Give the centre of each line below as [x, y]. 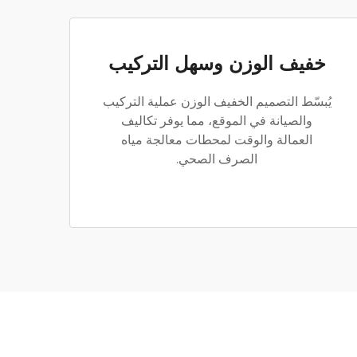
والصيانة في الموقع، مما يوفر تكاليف [217, 121]
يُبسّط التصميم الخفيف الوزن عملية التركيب [217, 102]
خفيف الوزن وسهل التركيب [217, 63]
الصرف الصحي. [217, 159]
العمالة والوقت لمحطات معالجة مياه [217, 140]
